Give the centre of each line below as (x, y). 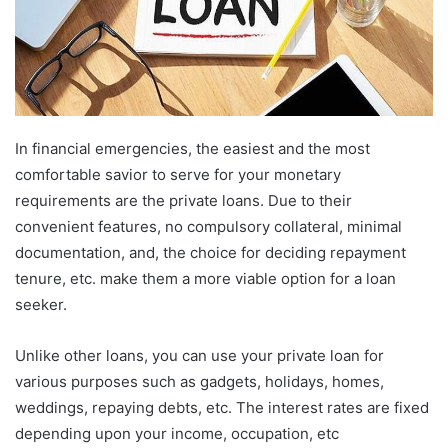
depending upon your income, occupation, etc (177, 433)
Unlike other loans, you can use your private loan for (199, 355)
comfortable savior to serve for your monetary (178, 174)
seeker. (41, 304)
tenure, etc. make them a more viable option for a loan (205, 278)
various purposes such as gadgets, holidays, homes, (199, 381)
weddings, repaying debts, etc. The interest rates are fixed (222, 407)
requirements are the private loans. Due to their (183, 200)
